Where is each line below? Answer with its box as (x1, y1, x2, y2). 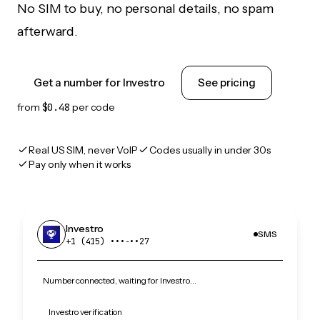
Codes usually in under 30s (149, 144, 271, 156)
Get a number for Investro (34, 76, 165, 89)
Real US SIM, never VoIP (29, 144, 139, 156)
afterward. (17, 24, 79, 39)
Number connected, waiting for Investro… (43, 275, 196, 286)
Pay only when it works (29, 158, 131, 171)
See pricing (198, 76, 256, 89)
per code (69, 101, 116, 114)
